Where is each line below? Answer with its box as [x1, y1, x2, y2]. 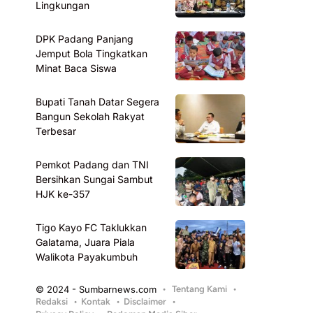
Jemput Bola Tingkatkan [36, 48, 148, 59]
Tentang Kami [172, 284, 228, 294]
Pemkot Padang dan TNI [36, 159, 150, 170]
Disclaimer [124, 296, 167, 307]
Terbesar [36, 125, 77, 137]
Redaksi [36, 296, 68, 307]
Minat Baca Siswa [36, 62, 117, 74]
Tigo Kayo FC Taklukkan [36, 221, 147, 233]
